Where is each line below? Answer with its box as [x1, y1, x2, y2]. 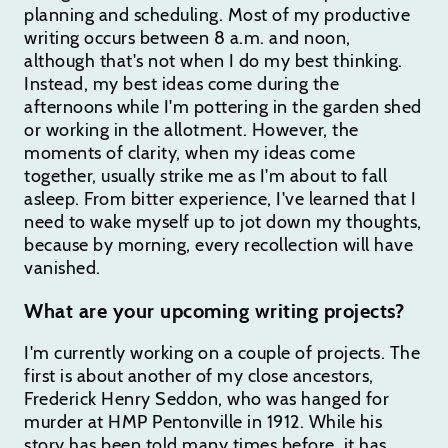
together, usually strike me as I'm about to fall [24, 164, 387, 187]
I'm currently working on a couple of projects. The [24, 341, 420, 364]
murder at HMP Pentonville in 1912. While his [24, 410, 382, 433]
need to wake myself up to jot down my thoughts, [24, 210, 422, 233]
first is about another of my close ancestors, [24, 364, 374, 387]
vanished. [24, 256, 105, 279]
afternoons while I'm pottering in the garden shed [24, 95, 422, 118]
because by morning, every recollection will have [24, 233, 413, 256]
